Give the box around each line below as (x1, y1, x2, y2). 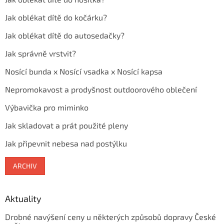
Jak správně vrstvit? (5, 48, 76, 58)
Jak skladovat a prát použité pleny (5, 120, 128, 130)
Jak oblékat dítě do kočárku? (5, 12, 107, 22)
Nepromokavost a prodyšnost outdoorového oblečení (5, 84, 197, 94)
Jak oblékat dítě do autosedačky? (5, 30, 124, 40)
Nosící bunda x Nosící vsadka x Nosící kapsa (5, 66, 162, 76)
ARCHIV (13, 161, 37, 170)
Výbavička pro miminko (5, 102, 88, 112)
